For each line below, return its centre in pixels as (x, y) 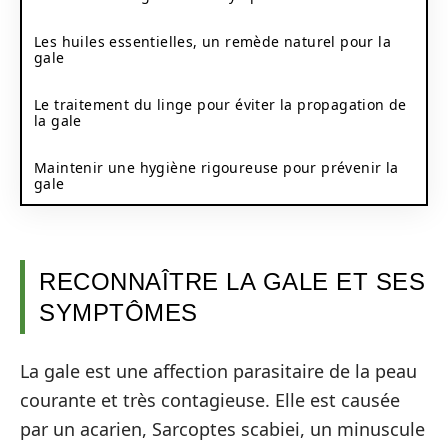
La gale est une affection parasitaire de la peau (218, 370)
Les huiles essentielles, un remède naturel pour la (212, 41)
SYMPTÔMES (118, 312)
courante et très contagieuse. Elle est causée (210, 399)
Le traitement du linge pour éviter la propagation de (220, 104)
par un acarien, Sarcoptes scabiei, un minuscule (222, 428)
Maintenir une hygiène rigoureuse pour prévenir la (216, 167)
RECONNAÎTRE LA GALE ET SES (232, 281)
